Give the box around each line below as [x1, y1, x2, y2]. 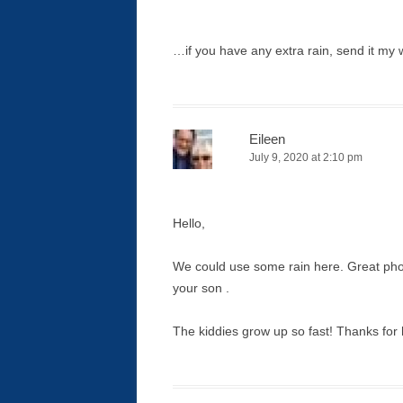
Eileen [249, 131, 285, 147]
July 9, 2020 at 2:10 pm [249, 151, 363, 164]
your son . [173, 281, 229, 295]
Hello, [173, 216, 205, 230]
